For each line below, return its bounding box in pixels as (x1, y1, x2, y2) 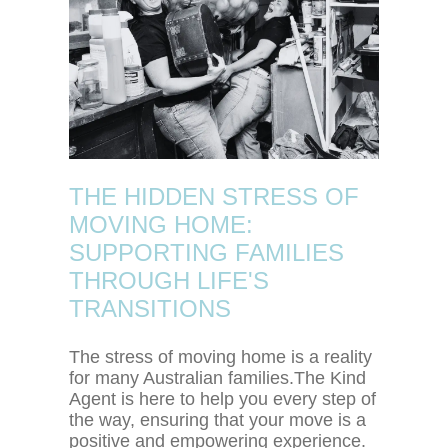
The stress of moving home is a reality (68, 346, 372, 367)
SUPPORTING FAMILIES (68, 238, 344, 266)
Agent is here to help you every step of (68, 388, 376, 409)
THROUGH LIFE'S (68, 266, 269, 294)
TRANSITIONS (68, 294, 231, 322)
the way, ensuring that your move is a (68, 409, 366, 430)
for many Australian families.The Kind (68, 367, 366, 388)
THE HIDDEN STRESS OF (68, 182, 359, 210)
